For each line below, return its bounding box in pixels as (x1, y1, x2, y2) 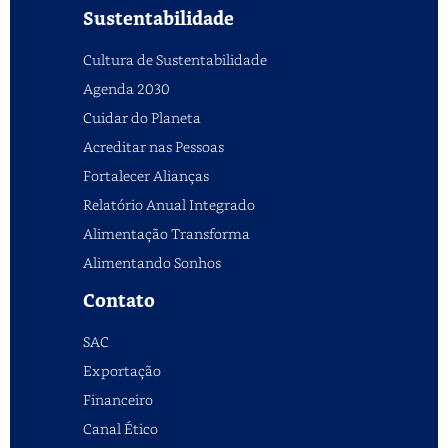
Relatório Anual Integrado (83, 195, 255, 215)
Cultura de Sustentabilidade (83, 50, 267, 70)
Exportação (83, 361, 161, 381)
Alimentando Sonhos (83, 253, 221, 273)
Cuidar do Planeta (83, 108, 201, 128)
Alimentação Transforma (83, 224, 250, 244)
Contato (83, 287, 155, 317)
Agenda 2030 (83, 79, 170, 99)
